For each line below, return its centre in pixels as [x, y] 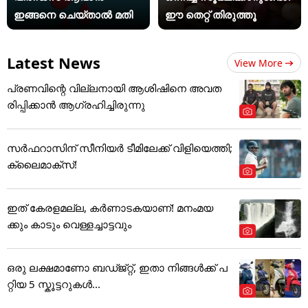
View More [258, 63]
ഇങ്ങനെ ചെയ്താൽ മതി [73, 15]
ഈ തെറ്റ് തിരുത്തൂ [211, 15]
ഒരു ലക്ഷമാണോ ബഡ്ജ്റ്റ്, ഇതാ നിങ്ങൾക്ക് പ [117, 267]
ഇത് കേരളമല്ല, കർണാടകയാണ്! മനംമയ [110, 207]
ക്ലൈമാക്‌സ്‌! [42, 164]
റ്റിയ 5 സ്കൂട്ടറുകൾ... [54, 284]
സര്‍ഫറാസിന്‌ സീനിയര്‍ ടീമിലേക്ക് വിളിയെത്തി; [120, 147]
